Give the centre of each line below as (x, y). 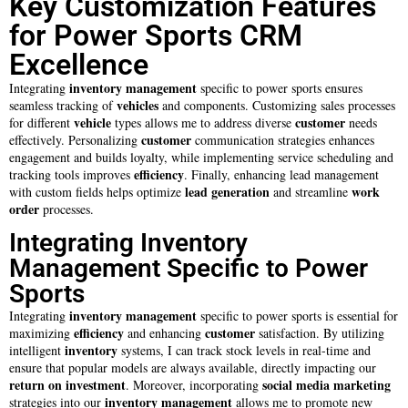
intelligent (37, 351)
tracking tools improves (71, 174)
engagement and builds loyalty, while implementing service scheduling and (201, 157)
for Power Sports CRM (156, 35)
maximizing (41, 333)
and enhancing (164, 333)
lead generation (227, 191)
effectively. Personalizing (75, 139)
